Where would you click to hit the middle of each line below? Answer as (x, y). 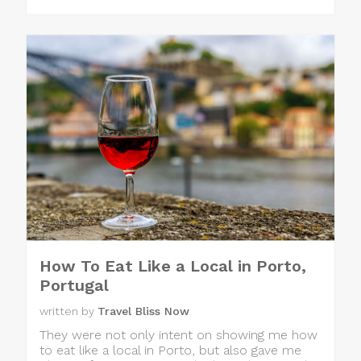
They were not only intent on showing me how (178, 335)
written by (68, 311)
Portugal (74, 286)
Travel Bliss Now (143, 311)
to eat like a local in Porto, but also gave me (170, 351)
